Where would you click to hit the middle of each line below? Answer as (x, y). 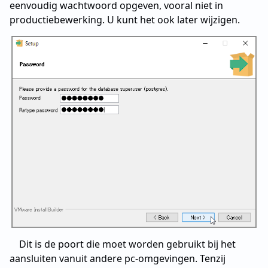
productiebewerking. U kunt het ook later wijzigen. (125, 19)
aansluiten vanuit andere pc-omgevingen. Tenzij (118, 258)
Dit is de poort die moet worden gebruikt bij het (127, 244)
